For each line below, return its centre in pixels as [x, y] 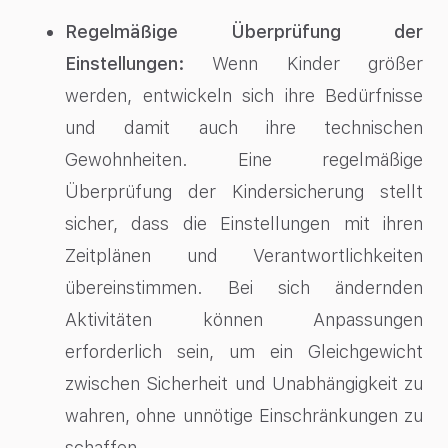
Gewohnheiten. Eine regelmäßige [244, 160]
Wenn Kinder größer [303, 64]
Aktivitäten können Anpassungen [244, 320]
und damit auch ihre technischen [244, 128]
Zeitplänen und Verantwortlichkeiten [244, 256]
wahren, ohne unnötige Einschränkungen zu [244, 416]
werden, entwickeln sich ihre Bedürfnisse [244, 96]
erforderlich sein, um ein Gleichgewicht [244, 352]
